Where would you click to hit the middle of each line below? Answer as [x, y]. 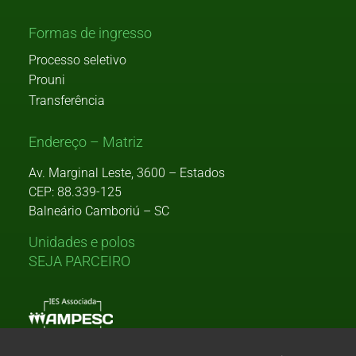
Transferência [67, 100]
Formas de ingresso [90, 34]
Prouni [47, 80]
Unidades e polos [82, 242]
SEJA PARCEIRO [79, 261]
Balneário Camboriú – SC [99, 211]
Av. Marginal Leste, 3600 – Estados [127, 173]
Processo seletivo [77, 60]
